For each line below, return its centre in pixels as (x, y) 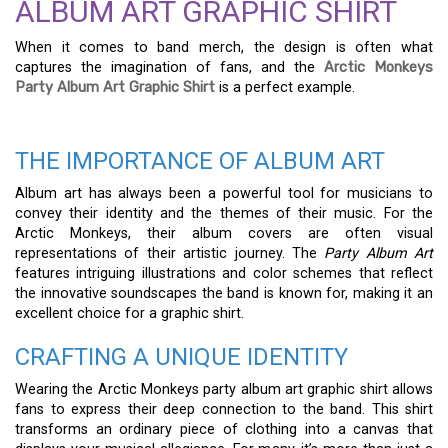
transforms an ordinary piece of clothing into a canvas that (224, 430)
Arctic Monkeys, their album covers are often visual (224, 234)
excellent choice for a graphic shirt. (129, 314)
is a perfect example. (285, 87)
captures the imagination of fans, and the (169, 67)
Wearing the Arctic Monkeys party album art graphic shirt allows (224, 390)
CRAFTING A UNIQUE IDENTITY (181, 357)
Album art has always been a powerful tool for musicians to (224, 194)
